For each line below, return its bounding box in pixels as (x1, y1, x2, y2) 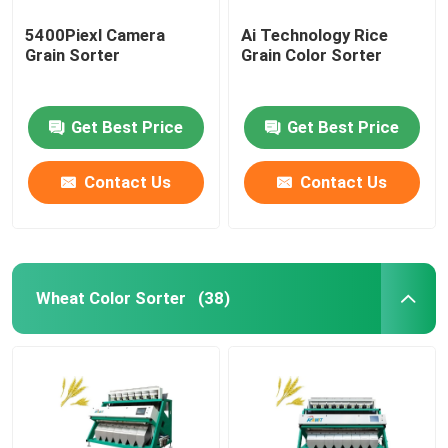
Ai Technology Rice (241, 24, 389, 45)
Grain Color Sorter (241, 44, 383, 65)
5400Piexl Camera (25, 24, 166, 45)
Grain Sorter (25, 44, 121, 65)
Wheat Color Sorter (35, 287, 186, 308)
